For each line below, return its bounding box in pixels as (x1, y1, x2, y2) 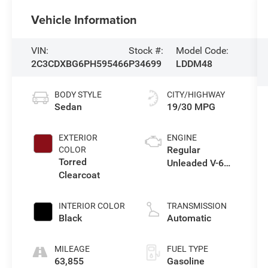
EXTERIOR (59, 133, 98, 143)
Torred (59, 156, 87, 168)
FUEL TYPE (166, 244, 208, 254)
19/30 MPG (166, 101, 215, 113)
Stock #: (129, 45, 164, 57)
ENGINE (166, 133, 197, 143)
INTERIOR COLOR (59, 201, 126, 211)
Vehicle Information (31, 11, 138, 29)
